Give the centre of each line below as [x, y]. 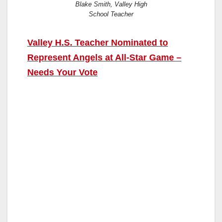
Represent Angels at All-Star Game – [104, 57]
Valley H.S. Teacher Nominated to [98, 42]
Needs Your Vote [62, 72]
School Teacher [111, 14]
